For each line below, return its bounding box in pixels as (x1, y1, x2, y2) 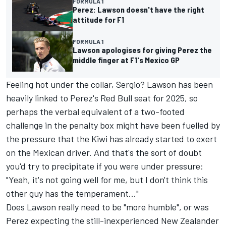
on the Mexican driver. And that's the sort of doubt (6, 147, 202, 158)
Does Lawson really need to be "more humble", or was (6, 201, 209, 213)
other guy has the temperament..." (6, 188, 139, 199)
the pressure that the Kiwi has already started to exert (6, 133, 217, 145)
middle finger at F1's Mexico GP (73, 55, 180, 65)
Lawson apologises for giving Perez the (73, 45, 212, 55)
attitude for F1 (73, 15, 124, 25)
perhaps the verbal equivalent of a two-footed (6, 106, 185, 118)
